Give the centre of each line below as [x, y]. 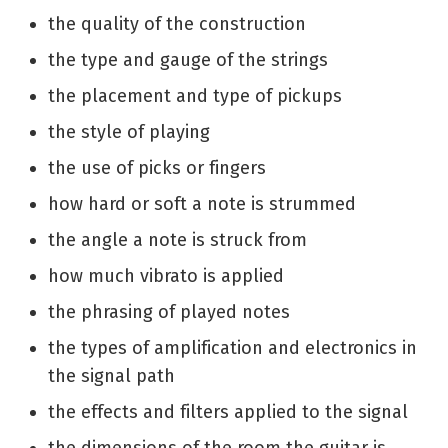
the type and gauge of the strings [188, 59]
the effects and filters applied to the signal [228, 411]
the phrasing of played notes [169, 311]
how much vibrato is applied [166, 275]
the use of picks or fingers [157, 167]
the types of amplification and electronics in [232, 347]
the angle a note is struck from [177, 239]
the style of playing [129, 131]
